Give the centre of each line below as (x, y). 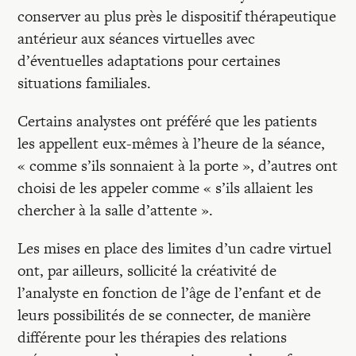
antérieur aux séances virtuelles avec (137, 39)
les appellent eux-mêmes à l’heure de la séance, (172, 143)
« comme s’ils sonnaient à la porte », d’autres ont (178, 166)
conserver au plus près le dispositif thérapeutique (177, 16)
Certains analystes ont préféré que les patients (168, 121)
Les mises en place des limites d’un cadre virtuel (175, 248)
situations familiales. (85, 83)
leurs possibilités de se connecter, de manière (164, 315)
